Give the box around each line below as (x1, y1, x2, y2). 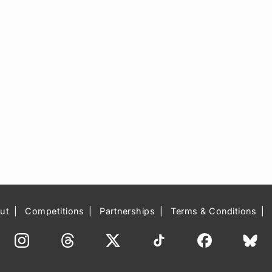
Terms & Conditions (171, 206, 257, 216)
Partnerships (100, 206, 155, 216)
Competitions (25, 206, 84, 216)
